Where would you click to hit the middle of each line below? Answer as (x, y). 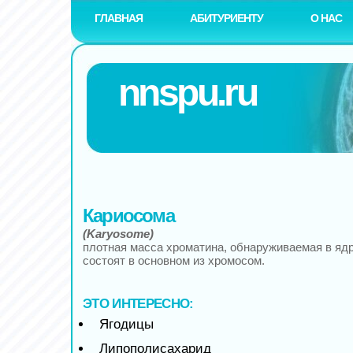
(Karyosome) (118, 234)
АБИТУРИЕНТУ (227, 18)
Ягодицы (126, 324)
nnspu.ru (188, 93)
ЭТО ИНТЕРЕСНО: (138, 303)
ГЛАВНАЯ (119, 18)
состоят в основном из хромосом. (174, 260)
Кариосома (128, 216)
